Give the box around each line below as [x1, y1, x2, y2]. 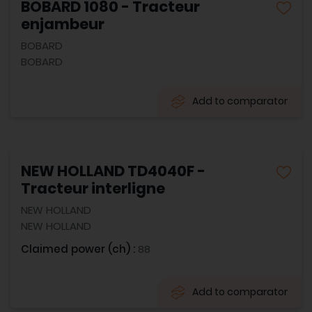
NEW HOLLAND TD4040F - [21, 161, 205, 181]
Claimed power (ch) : [21, 242, 138, 256]
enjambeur [21, 14, 104, 34]
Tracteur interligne [21, 178, 165, 198]
